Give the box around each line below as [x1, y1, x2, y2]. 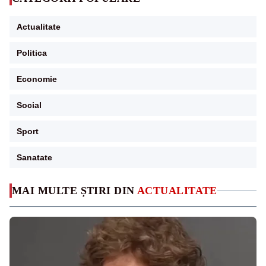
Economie [17, 74, 57, 84]
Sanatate [17, 152, 52, 162]
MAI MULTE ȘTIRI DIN [12, 184, 137, 197]
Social [17, 100, 42, 110]
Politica [17, 47, 47, 58]
